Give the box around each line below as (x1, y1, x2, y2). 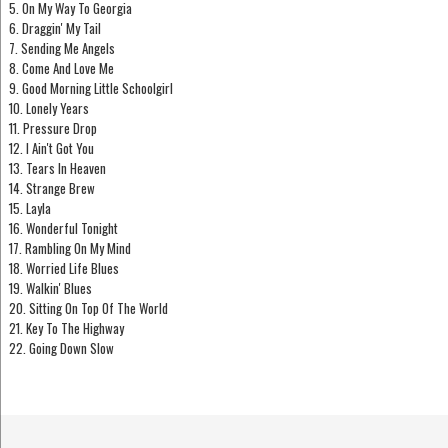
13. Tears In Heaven (8, 158, 106, 179)
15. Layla (8, 198, 51, 219)
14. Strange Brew (8, 178, 95, 199)
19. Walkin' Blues (8, 278, 92, 299)
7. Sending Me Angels (8, 38, 115, 59)
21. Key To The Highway (8, 318, 124, 339)
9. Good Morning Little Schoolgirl (8, 78, 173, 99)
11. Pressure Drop (8, 118, 97, 139)
